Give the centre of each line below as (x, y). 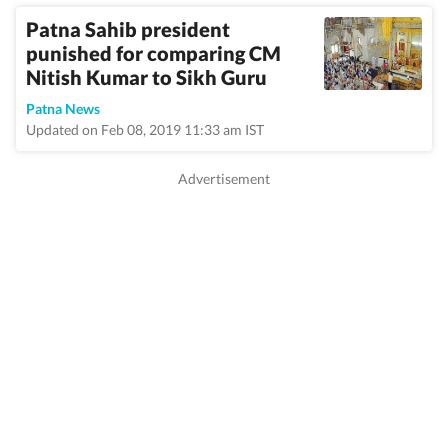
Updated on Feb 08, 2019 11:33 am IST (145, 129)
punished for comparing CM (153, 53)
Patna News (63, 108)
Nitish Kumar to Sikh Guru (146, 77)
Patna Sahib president (128, 29)
